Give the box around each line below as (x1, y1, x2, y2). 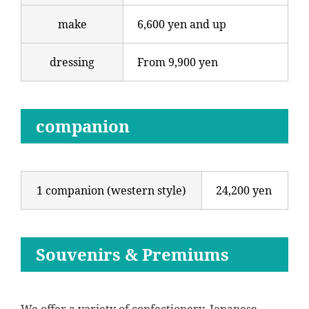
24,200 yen (216, 183, 272, 199)
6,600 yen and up (137, 17, 226, 32)
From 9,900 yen (137, 54, 218, 70)
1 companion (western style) (37, 183, 186, 199)
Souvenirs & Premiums (36, 243, 229, 266)
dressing (50, 54, 94, 70)
